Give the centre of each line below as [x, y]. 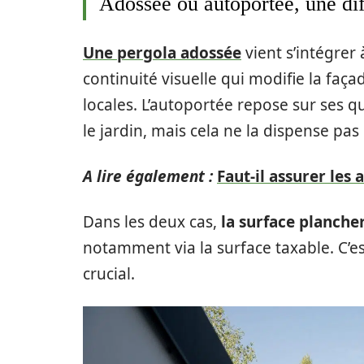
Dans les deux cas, [152, 221]
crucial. [109, 273]
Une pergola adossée [162, 52]
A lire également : [148, 176]
